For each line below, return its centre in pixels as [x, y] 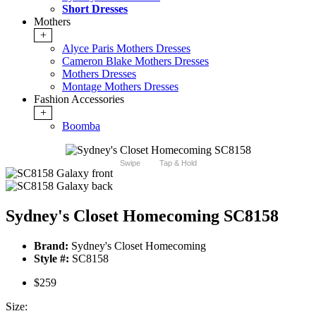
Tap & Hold [178, 163]
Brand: [51, 246]
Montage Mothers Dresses [120, 87]
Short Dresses [95, 9]
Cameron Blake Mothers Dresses [135, 61]
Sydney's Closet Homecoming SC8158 [142, 216]
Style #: [51, 259]
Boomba [81, 126]
